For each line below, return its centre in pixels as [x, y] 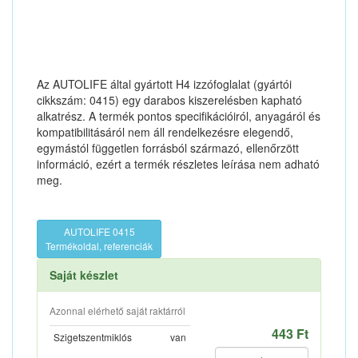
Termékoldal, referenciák [99, 246]
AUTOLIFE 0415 [99, 231]
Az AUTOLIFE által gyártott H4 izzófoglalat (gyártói [164, 84]
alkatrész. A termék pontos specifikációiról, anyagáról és [179, 116]
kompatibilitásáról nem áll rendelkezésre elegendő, [165, 132]
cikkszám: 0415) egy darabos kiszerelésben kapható [169, 100]
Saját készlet [84, 275]
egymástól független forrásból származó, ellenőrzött [168, 148]
